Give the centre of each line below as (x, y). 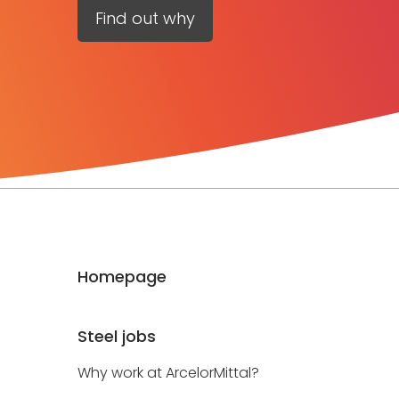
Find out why (145, 18)
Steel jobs (117, 336)
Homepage (122, 277)
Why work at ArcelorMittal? (168, 373)
